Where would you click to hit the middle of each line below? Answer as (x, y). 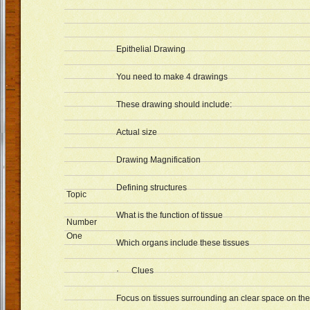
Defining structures (152, 188)
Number (82, 222)
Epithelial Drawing (151, 49)
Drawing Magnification (158, 160)
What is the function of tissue (170, 215)
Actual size (137, 132)
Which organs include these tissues (183, 243)
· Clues (135, 271)
